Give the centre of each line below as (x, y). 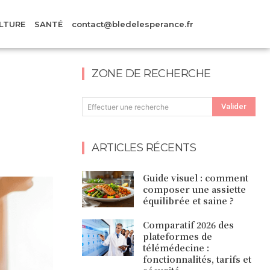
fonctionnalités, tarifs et (197, 259)
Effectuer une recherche (128, 107)
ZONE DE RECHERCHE (151, 74)
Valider (234, 106)
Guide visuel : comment (196, 177)
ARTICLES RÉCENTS (144, 148)
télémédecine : (176, 248)
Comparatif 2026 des (189, 225)
